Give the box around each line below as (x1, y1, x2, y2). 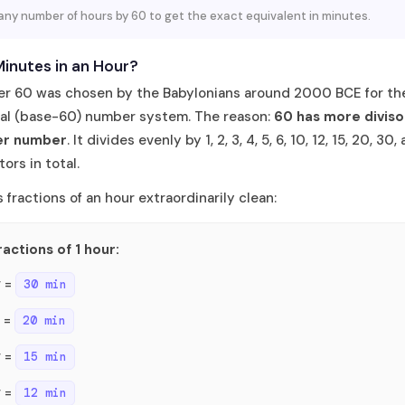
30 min (24, 276, 67, 292)
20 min (23, 312, 66, 328)
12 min (24, 384, 67, 400)
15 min (24, 348, 67, 364)
